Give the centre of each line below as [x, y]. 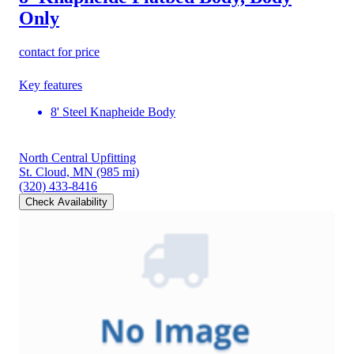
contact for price [59, 51]
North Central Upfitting [77, 157]
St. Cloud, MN [56, 171]
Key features [51, 85]
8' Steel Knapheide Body [113, 111]
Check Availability [66, 201]
